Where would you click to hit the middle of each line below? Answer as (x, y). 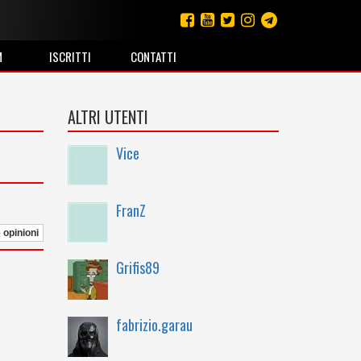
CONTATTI (153, 56)
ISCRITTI (70, 56)
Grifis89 (137, 268)
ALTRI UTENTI (108, 117)
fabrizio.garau (154, 325)
